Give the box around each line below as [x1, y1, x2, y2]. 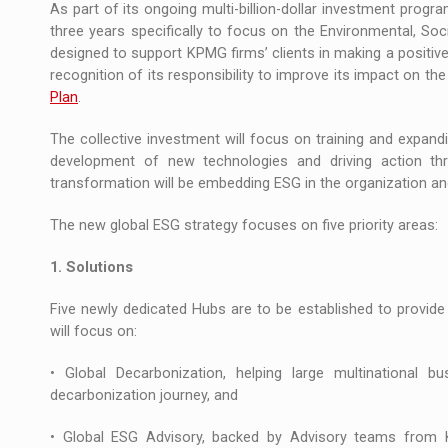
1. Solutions [50, 258, 133, 276]
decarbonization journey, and [50, 386, 238, 404]
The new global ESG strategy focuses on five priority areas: [50, 216, 438, 234]
